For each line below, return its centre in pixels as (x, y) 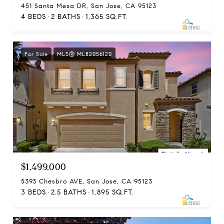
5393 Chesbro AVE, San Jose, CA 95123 (87, 182)
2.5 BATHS (69, 192)
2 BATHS (66, 16)
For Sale (36, 54)
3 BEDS (33, 192)
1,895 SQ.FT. (112, 192)
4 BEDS (33, 16)
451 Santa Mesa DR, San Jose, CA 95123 (89, 6)
